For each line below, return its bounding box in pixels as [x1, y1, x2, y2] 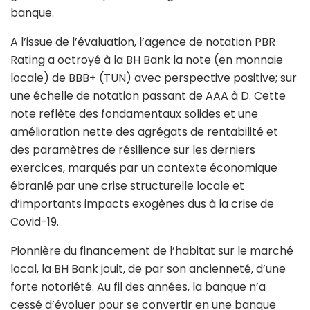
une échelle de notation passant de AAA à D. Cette [10, 87, 286, 104]
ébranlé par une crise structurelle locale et [10, 177, 244, 194]
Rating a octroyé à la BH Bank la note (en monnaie [10, 51, 283, 68]
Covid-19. [10, 213, 59, 230]
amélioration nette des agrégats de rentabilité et [10, 123, 278, 140]
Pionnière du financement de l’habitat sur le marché [10, 242, 293, 259]
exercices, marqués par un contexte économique [10, 159, 277, 176]
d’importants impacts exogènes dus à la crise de [10, 195, 274, 212]
